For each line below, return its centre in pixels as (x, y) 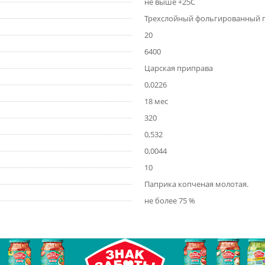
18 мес (156, 101)
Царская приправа (179, 68)
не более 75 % (170, 201)
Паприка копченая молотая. (196, 184)
